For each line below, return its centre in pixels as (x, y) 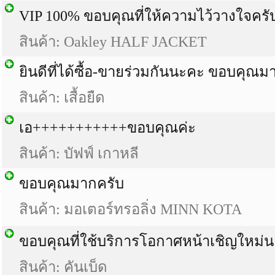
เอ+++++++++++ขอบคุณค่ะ (107, 128)
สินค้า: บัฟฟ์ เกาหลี (79, 153)
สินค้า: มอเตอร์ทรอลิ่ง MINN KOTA (130, 209)
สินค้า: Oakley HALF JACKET (113, 42)
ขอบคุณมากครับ (72, 184)
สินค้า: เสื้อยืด (62, 98)
